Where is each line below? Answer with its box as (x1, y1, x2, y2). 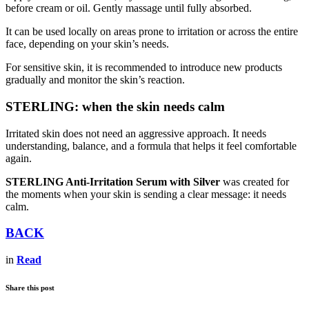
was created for (220, 175, 289, 188)
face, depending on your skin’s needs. (6, 38, 169, 50)
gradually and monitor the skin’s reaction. (6, 74, 185, 86)
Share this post (6, 283, 54, 292)
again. (6, 152, 32, 164)
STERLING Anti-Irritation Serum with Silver (6, 175, 220, 188)
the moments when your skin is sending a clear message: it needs (6, 188, 286, 200)
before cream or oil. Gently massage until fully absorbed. (6, 2, 252, 14)
